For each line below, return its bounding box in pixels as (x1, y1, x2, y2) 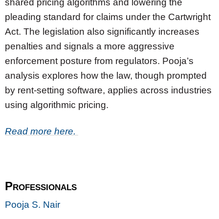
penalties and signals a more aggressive (5, 41, 175, 51)
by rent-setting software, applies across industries (5, 85, 212, 95)
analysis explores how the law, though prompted (5, 70, 207, 81)
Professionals (5, 179, 77, 193)
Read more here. (5, 126, 78, 136)
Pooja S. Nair (5, 199, 60, 210)
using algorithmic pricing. (5, 100, 109, 110)
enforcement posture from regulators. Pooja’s (5, 56, 194, 66)
